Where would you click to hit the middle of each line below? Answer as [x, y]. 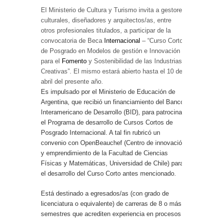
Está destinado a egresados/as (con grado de [105, 193]
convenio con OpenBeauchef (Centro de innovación [113, 143]
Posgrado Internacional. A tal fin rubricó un [100, 132]
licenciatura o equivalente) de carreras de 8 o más [111, 203]
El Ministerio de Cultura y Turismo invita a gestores [113, 10]
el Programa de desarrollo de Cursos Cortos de [107, 122]
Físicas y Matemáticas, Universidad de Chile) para [112, 163]
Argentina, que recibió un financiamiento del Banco [112, 102]
